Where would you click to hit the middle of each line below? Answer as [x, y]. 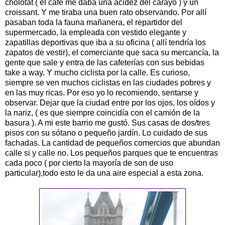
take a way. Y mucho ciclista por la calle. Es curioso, [97, 72]
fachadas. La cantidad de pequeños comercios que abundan [113, 143]
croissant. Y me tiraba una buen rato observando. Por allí [106, 12]
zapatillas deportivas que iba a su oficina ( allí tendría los [105, 42]
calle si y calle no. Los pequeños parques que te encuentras [111, 153]
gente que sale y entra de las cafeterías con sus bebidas [105, 62]
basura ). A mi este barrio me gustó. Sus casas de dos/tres [107, 123]
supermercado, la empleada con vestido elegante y [96, 32]
